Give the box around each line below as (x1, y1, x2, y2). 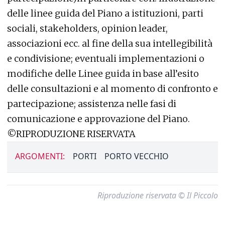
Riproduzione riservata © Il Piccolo (97, 190, 218, 201)
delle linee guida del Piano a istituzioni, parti (7, 8, 203, 19)
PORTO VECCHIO (104, 151, 169, 162)
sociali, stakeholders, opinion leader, (7, 23, 168, 34)
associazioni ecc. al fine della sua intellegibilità (7, 38, 212, 49)
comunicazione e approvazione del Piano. (7, 113, 190, 125)
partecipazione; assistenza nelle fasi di (7, 98, 176, 109)
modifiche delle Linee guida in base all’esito (7, 68, 199, 79)
